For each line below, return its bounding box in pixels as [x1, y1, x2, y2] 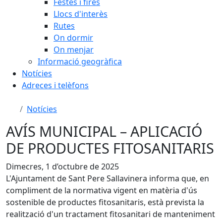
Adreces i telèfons [22, 80, 89, 91]
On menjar [54, 44, 94, 55]
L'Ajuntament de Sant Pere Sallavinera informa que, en [6, 173, 209, 184]
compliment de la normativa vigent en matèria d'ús [6, 185, 197, 196]
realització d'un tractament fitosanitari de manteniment [6, 209, 215, 220]
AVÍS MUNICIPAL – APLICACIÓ [6, 121, 202, 141]
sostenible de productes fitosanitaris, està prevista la [6, 197, 204, 208]
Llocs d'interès [54, 8, 108, 19]
